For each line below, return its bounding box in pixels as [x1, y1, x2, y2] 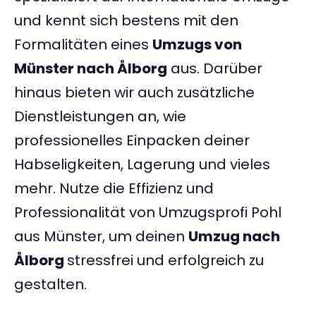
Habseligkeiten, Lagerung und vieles [14, 154, 270, 175]
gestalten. [14, 274, 87, 295]
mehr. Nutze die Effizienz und [14, 178, 214, 199]
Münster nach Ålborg [14, 59, 167, 79]
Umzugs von [152, 35, 242, 55]
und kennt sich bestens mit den [14, 11, 238, 31]
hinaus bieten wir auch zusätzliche [14, 83, 255, 103]
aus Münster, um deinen [14, 226, 188, 247]
